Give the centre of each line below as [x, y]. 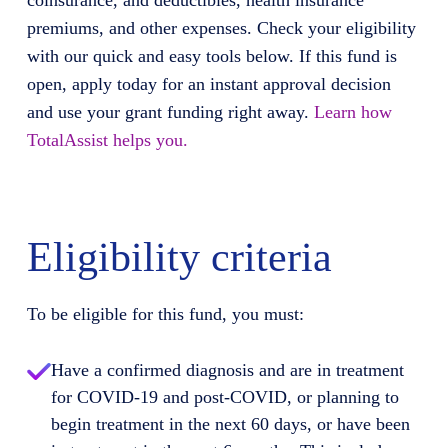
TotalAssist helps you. [107, 140]
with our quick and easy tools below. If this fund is [211, 56]
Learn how [352, 112]
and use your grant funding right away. [170, 112]
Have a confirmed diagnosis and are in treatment [227, 370]
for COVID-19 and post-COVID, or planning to [224, 397]
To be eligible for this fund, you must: [165, 314]
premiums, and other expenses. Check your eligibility [221, 28]
